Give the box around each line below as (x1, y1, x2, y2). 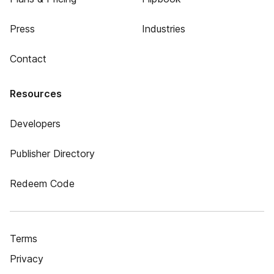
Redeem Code (10, 177, 75, 190)
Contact (10, 53, 46, 65)
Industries (141, 23, 185, 35)
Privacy (10, 253, 43, 265)
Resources (10, 87, 62, 100)
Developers (10, 117, 61, 130)
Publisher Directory (10, 147, 95, 160)
